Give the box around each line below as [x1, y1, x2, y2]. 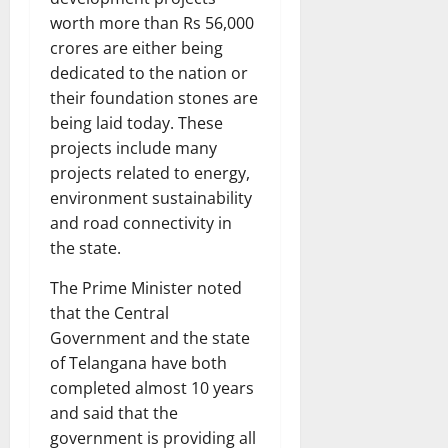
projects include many [50, 137, 217, 160]
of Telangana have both [50, 352, 227, 375]
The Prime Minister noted [50, 277, 242, 300]
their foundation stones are [50, 87, 258, 110]
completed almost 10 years [50, 377, 254, 400]
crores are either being [50, 37, 223, 60]
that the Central [50, 302, 169, 325]
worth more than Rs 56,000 [50, 12, 254, 35]
